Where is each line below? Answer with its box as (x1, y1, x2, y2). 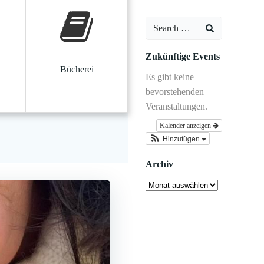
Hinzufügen (163, 133, 202, 143)
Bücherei (60, 64, 94, 74)
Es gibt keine (145, 72, 194, 82)
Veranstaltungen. (145, 101, 207, 111)
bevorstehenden (145, 87, 204, 97)
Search (145, 19, 171, 29)
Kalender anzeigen (160, 121, 213, 130)
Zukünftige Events (145, 51, 220, 61)
